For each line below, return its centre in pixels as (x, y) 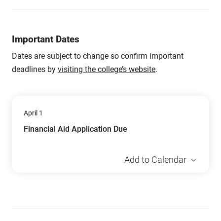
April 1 (33, 113)
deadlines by (35, 69)
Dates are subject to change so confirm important (98, 56)
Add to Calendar (155, 160)
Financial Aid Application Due (75, 129)
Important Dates (46, 39)
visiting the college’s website (107, 69)
